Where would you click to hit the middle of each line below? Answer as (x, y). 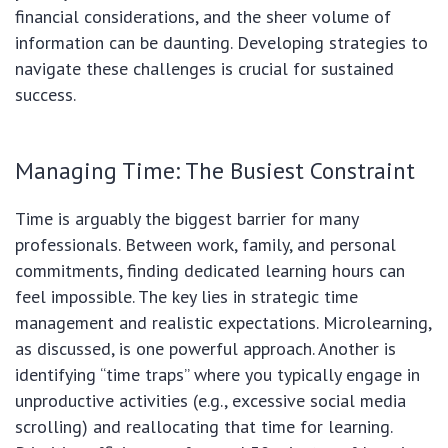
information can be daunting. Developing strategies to (221, 42)
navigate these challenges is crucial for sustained (204, 68)
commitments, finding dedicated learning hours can (210, 270)
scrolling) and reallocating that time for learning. (203, 426)
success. (45, 94)
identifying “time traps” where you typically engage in (217, 374)
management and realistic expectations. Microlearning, (223, 322)
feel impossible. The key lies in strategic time (186, 296)
